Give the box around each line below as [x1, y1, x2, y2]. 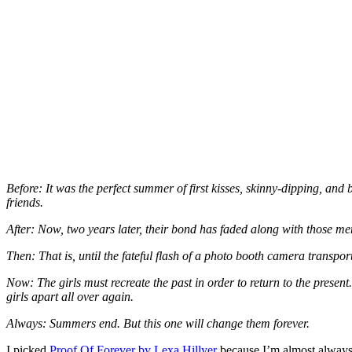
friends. [6, 196, 43, 210]
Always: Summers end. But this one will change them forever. [6, 317, 310, 331]
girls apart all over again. [6, 290, 134, 304]
